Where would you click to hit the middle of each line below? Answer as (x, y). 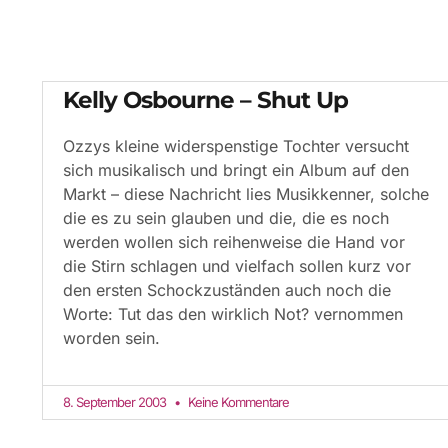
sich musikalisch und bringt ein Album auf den (236, 170)
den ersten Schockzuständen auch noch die (227, 290)
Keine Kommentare (237, 402)
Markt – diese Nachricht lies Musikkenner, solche (246, 194)
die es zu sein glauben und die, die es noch (226, 218)
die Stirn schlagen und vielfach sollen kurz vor (237, 266)
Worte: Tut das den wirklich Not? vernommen (233, 314)
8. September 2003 (116, 402)
